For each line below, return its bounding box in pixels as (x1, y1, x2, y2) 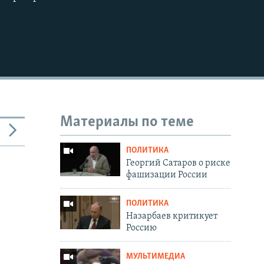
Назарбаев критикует (126, 211, 217, 221)
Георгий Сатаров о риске (126, 158, 230, 168)
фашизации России (126, 170, 207, 180)
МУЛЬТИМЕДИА (126, 252, 185, 261)
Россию (126, 223, 157, 233)
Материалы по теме (60, 114, 194, 131)
